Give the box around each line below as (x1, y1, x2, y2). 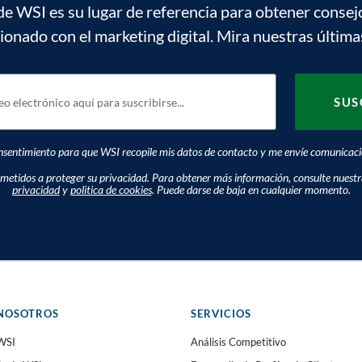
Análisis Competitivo (191, 335, 286, 349)
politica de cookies (69, 183, 152, 197)
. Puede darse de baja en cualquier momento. (151, 183, 351, 197)
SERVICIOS (191, 307, 251, 321)
